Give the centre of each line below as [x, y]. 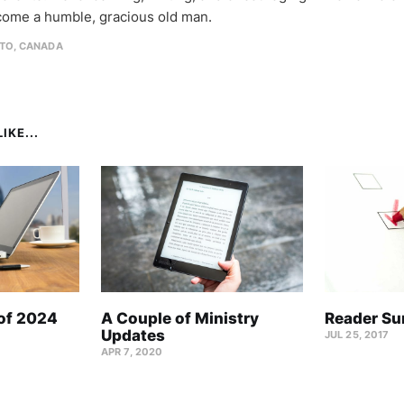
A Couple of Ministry [180, 318]
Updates [133, 335]
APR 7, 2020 [132, 351]
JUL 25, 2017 [357, 334]
